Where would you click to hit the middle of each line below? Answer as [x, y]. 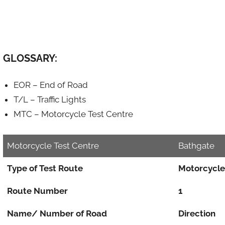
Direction [197, 213]
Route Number [37, 191]
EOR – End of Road [50, 85]
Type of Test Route [45, 168]
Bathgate [196, 145]
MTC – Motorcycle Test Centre [73, 114]
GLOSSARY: [30, 58]
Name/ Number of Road [57, 213]
